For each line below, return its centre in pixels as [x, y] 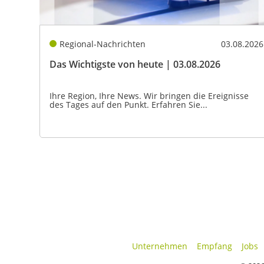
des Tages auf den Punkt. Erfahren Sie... [128, 104]
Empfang [214, 246]
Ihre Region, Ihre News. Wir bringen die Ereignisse [149, 95]
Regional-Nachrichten [102, 44]
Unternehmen [159, 246]
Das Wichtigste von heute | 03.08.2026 [135, 64]
